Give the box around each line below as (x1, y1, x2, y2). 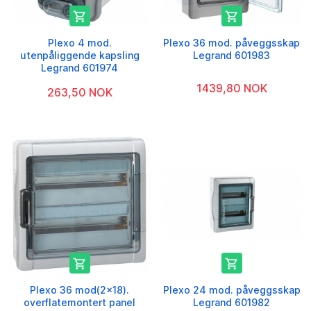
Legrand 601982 (193, 296, 270, 309)
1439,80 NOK (196, 81, 267, 96)
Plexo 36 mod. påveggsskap (163, 37, 300, 49)
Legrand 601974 (41, 62, 118, 74)
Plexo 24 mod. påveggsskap (162, 284, 301, 296)
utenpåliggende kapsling (19, 49, 140, 62)
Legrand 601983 (193, 49, 270, 62)
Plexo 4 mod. (47, 37, 112, 49)
